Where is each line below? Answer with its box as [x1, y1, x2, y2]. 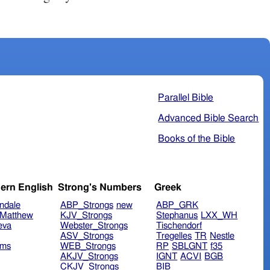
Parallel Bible [158, 92, 214, 102]
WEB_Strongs [60, 242, 116, 251]
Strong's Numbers [57, 183, 142, 193]
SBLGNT [172, 242, 208, 251]
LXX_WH [201, 211, 238, 221]
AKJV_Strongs [60, 252, 118, 262]
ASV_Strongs [60, 231, 113, 241]
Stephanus [156, 211, 198, 221]
